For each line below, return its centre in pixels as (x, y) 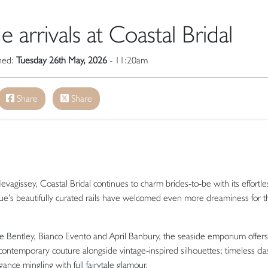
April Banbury (134, 236)
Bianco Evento (65, 236)
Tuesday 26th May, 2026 (61, 60)
